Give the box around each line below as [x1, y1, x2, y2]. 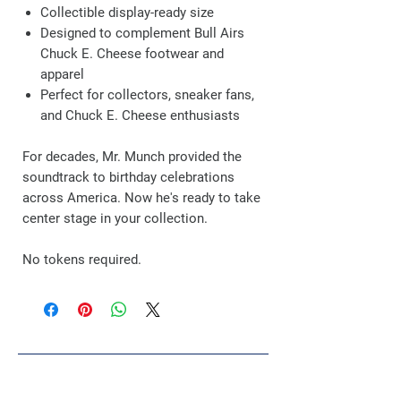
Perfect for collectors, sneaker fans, [40, 87, 254, 103]
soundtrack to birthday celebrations [22, 169, 235, 185]
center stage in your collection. [22, 210, 208, 226]
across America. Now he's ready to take [22, 190, 260, 206]
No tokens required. [22, 252, 141, 268]
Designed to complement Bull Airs [40, 25, 244, 41]
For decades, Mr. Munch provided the [22, 149, 242, 165]
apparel [40, 66, 84, 82]
